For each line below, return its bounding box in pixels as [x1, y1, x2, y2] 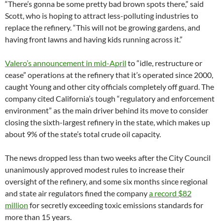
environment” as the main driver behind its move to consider [5, 106, 208, 115]
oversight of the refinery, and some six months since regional [5, 177, 208, 186]
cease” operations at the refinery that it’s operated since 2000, [5, 70, 213, 80]
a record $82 [149, 188, 191, 198]
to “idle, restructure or [126, 58, 202, 68]
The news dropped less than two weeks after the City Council [5, 153, 211, 163]
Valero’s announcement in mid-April [5, 58, 126, 68]
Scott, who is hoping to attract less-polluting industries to [5, 11, 198, 21]
